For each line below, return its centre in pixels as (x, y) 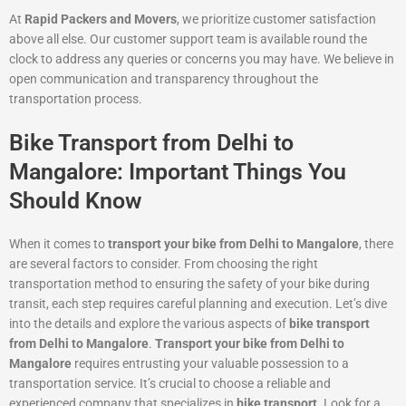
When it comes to (58, 244)
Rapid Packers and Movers (101, 19)
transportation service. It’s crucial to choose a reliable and (170, 384)
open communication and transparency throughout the (164, 79)
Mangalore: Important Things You (178, 172)
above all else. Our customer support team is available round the (188, 39)
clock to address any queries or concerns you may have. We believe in (202, 59)
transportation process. (76, 99)
